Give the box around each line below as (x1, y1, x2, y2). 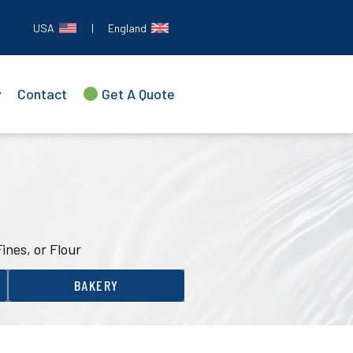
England (107, 20, 151, 35)
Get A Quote (98, 85, 176, 103)
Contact (17, 85, 67, 103)
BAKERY (73, 277, 119, 295)
